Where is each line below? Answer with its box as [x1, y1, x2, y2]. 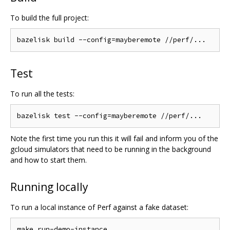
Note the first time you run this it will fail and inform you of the [10, 133, 218, 143]
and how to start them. [10, 155, 87, 165]
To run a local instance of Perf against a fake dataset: [10, 202, 188, 212]
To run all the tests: [10, 88, 74, 99]
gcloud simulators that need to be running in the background [10, 144, 211, 154]
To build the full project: [10, 12, 89, 23]
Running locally [10, 179, 88, 194]
